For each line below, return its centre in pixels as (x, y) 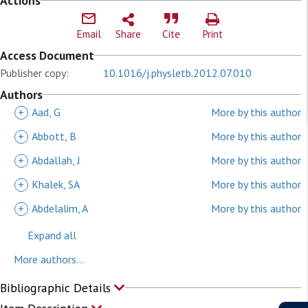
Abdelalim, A (60, 208)
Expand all (52, 235)
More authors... (49, 259)
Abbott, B (54, 136)
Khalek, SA (56, 184)
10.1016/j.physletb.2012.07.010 (177, 73)
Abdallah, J (56, 160)
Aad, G (46, 112)
